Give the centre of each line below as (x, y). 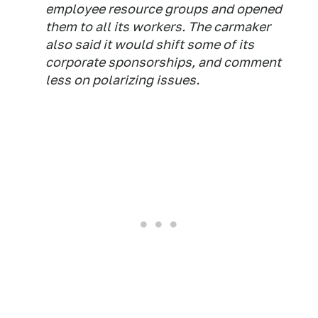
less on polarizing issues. (122, 80)
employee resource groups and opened (164, 9)
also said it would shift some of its (150, 45)
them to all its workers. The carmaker (158, 27)
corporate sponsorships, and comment (163, 62)
